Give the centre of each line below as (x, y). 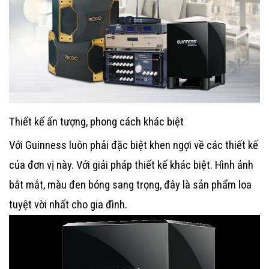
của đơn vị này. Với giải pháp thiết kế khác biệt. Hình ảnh (131, 165)
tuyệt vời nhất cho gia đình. (69, 204)
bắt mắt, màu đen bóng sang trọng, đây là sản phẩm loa (130, 185)
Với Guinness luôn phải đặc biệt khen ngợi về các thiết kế (134, 145)
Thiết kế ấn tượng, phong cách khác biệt (98, 122)
